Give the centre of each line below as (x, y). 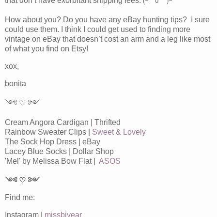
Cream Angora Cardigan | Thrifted (63, 122)
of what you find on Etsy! (46, 48)
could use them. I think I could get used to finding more (98, 29)
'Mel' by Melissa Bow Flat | (52, 161)
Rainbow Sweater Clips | (48, 132)
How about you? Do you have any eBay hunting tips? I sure (107, 19)
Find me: (20, 198)
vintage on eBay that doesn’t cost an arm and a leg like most (108, 39)
